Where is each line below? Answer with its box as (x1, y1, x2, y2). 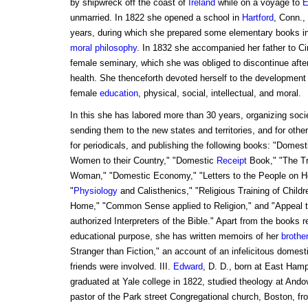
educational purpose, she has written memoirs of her (69, 231, 281, 242)
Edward (173, 261, 203, 272)
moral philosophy (69, 43, 137, 54)
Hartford (241, 12, 274, 23)
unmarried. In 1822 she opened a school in (69, 12, 242, 23)
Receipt (216, 155, 247, 166)
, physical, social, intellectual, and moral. (137, 88, 301, 99)
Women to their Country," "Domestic (69, 155, 217, 166)
